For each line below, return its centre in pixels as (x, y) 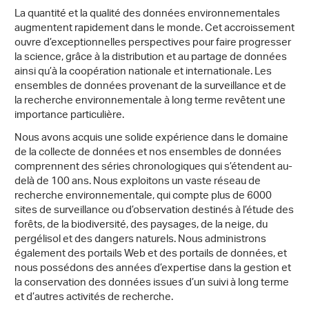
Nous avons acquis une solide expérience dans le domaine (151, 139)
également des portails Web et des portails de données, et (151, 255)
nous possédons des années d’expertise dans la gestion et (153, 269)
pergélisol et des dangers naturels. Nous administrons (140, 240)
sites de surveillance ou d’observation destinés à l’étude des (154, 211)
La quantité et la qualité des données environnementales (147, 14)
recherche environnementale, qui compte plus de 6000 (143, 197)
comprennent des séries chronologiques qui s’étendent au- (153, 168)
